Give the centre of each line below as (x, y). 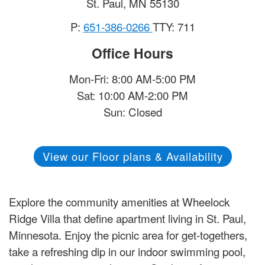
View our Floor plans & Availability (132, 156)
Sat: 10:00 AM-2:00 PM (132, 95)
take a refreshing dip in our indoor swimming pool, (127, 251)
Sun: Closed (132, 112)
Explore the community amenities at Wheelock (119, 202)
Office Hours (132, 53)
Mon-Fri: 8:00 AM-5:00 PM (132, 79)
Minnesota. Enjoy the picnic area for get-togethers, (128, 235)
